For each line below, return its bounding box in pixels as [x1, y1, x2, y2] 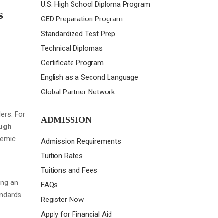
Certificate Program [40, 58, 104, 67]
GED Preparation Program [40, 15, 123, 23]
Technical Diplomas [40, 44, 103, 53]
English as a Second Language [40, 73, 138, 82]
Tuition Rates [40, 151, 83, 160]
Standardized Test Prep [40, 29, 115, 38]
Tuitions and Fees [40, 166, 97, 175]
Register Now [40, 195, 84, 204]
